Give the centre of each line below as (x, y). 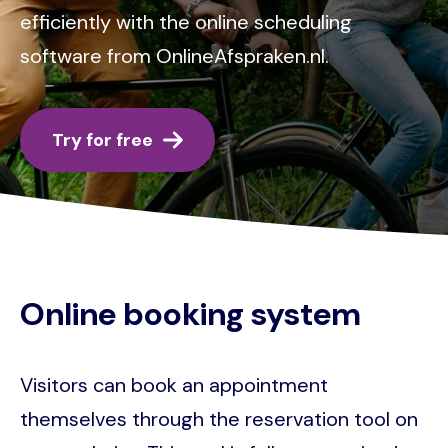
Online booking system (190, 313)
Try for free (102, 139)
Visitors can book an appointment (174, 384)
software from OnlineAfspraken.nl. (174, 55)
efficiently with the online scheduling (186, 21)
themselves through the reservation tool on (219, 418)
